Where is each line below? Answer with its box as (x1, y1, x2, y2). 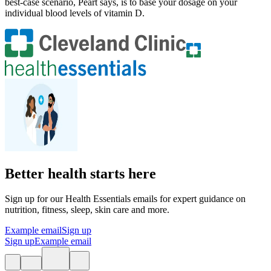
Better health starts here (5, 165, 156, 181)
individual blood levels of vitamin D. (5, 7, 145, 18)
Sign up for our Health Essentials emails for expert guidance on (5, 194, 246, 204)
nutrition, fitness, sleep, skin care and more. (5, 204, 169, 215)
